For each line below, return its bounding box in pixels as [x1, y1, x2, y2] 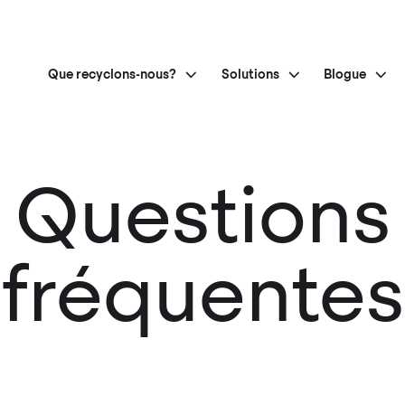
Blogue [324, 66, 367, 82]
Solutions [221, 66, 279, 82]
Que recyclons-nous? [48, 66, 177, 82]
